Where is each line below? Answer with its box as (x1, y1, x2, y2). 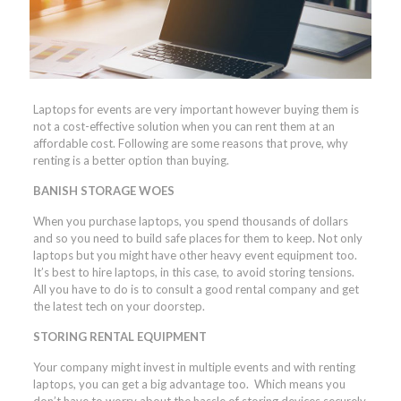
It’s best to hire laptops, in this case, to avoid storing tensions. (32, 264, 354, 279)
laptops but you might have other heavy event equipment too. (32, 247, 357, 262)
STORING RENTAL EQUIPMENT (32, 328, 207, 344)
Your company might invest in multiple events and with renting (32, 359, 355, 374)
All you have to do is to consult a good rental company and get (32, 281, 359, 296)
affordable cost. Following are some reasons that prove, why (32, 135, 348, 150)
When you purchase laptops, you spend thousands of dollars (32, 213, 348, 228)
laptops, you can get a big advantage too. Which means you (32, 376, 346, 391)
